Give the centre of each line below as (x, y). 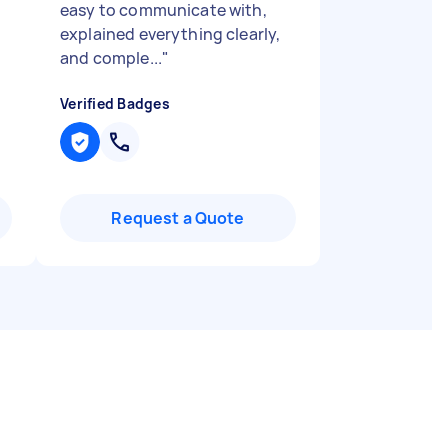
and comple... (111, 58)
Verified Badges (115, 103)
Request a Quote (178, 218)
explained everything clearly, (170, 34)
